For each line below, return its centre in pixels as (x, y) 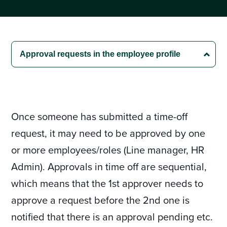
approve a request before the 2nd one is (101, 200)
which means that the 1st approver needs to (107, 183)
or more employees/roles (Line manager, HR (108, 150)
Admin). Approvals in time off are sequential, (109, 166)
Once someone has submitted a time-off (100, 116)
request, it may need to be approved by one (108, 133)
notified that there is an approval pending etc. (112, 217)
